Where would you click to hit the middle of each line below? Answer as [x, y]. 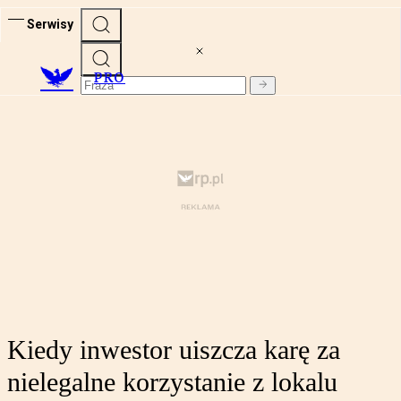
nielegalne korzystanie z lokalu [172, 382]
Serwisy [50, 24]
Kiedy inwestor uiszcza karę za [174, 350]
